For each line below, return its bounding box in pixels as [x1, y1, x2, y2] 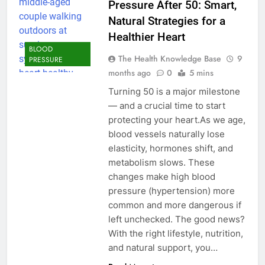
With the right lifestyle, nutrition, [108, 228, 243, 240]
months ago [108, 67, 151, 79]
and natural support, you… [108, 242, 218, 254]
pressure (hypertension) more [108, 185, 235, 197]
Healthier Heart [108, 30, 185, 44]
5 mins [189, 67, 214, 79]
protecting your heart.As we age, [108, 114, 245, 126]
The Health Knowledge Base [118, 53, 221, 65]
